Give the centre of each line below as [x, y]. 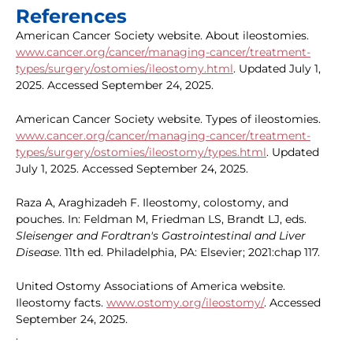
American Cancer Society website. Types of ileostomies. [168, 119]
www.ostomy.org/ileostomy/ [185, 303]
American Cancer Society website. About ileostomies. [162, 36]
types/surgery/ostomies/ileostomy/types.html [141, 152]
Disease [37, 253]
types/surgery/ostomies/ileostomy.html [124, 69]
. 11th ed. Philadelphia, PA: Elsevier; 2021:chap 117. [190, 253]
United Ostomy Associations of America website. [150, 286]
